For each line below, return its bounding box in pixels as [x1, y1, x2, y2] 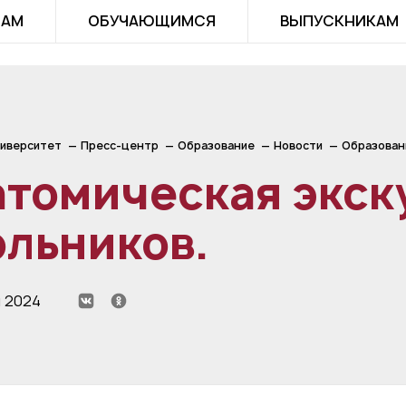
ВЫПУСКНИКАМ [280, 11, 399, 31]
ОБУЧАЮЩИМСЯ [88, 11, 216, 31]
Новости [274, 138, 323, 153]
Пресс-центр [81, 138, 159, 153]
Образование [178, 138, 255, 153]
